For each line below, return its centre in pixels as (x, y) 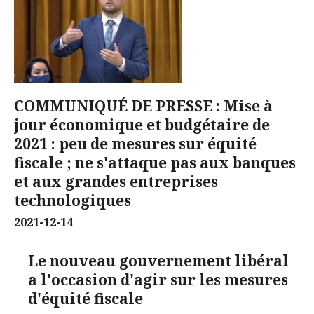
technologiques (73, 201)
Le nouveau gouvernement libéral (158, 261)
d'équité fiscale (86, 299)
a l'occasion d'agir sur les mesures (158, 280)
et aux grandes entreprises (116, 182)
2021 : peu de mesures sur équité (135, 144)
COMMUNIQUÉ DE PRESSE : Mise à (143, 106)
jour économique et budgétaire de (142, 125)
